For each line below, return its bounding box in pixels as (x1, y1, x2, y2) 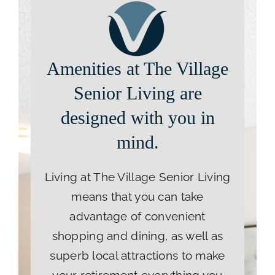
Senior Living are (73, 83, 202, 103)
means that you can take (71, 190, 204, 203)
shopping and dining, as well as (52, 229, 223, 242)
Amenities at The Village (47, 58, 228, 79)
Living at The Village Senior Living (44, 170, 231, 184)
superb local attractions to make (50, 249, 225, 262)
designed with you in (60, 107, 215, 128)
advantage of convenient (69, 209, 206, 223)
